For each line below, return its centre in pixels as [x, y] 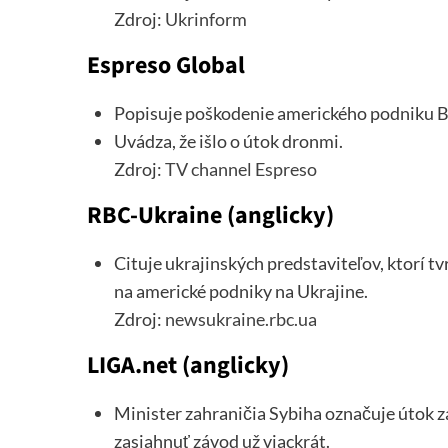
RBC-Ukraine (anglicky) [210, 216]
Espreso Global [166, 66]
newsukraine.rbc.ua [241, 319]
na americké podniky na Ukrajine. [241, 291]
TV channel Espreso [241, 169]
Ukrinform [206, 19]
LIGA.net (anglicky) [188, 366]
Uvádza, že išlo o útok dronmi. [228, 141]
